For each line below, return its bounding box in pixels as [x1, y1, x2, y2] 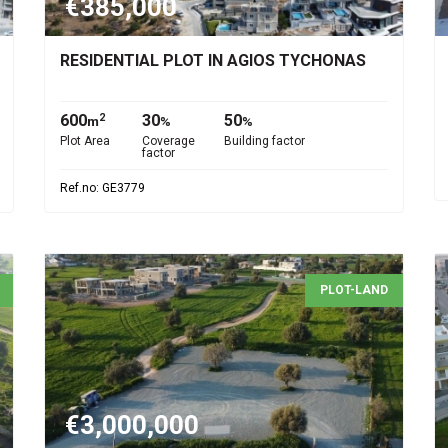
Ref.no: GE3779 [60, 181, 145, 195]
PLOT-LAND [320, 283, 388, 297]
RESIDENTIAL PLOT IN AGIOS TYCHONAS [60, 51, 366, 70]
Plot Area [60, 134, 110, 148]
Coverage [142, 134, 195, 148]
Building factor [224, 134, 305, 148]
